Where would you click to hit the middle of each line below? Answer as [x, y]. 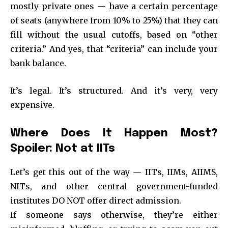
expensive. [32, 105]
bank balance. [38, 63]
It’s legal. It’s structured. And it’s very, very [114, 90]
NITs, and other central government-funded [114, 186]
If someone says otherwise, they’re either [114, 215]
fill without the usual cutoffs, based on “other [114, 34]
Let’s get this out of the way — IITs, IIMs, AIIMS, [114, 172]
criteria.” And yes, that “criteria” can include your [114, 49]
